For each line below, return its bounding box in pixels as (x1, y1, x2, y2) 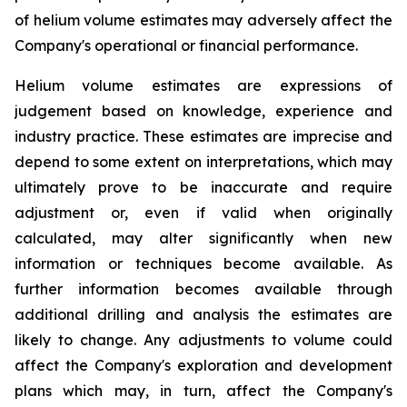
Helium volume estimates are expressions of (15, 76, 392, 95)
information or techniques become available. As (15, 254, 392, 273)
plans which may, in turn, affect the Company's (15, 382, 392, 401)
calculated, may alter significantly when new (15, 229, 392, 248)
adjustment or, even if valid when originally (15, 203, 392, 223)
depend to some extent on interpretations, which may (15, 153, 392, 172)
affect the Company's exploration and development (15, 356, 392, 375)
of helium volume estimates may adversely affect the (15, 11, 392, 30)
